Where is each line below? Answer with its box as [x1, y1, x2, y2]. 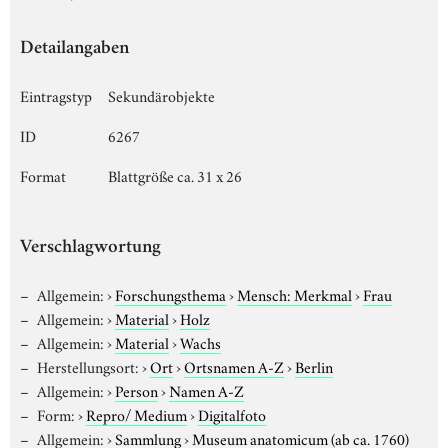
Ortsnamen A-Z [183, 354, 284, 377]
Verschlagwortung [20, 238, 161, 258]
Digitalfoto [197, 402, 266, 425]
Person [114, 378, 158, 401]
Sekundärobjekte [108, 83, 215, 106]
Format [20, 163, 66, 186]
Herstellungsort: [36, 354, 139, 377]
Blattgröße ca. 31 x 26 [108, 163, 242, 186]
